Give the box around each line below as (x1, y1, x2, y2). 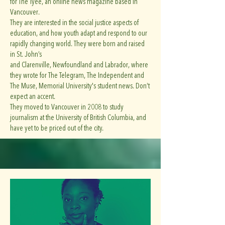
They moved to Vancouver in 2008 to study (10, 102, 124, 112)
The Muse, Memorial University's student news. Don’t (10, 81, 150, 91)
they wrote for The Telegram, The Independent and (10, 70, 144, 80)
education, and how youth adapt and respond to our (10, 28, 147, 38)
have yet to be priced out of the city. (10, 123, 103, 133)
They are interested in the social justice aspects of (10, 18, 139, 28)
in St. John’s (10, 49, 42, 59)
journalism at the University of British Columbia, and (10, 113, 146, 123)
